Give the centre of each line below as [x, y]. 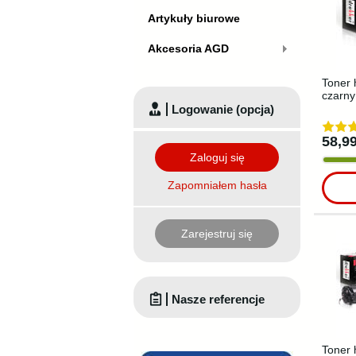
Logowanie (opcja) [223, 109]
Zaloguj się [217, 157]
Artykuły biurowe [194, 18]
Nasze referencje [218, 299]
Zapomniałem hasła [217, 185]
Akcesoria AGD [188, 48]
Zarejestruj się [217, 233]
